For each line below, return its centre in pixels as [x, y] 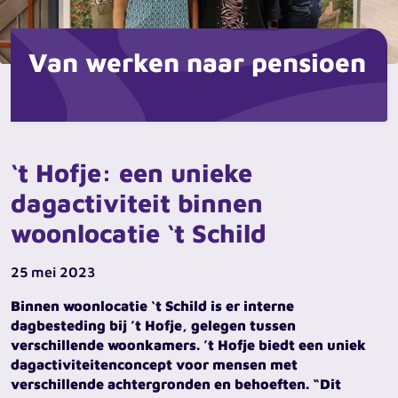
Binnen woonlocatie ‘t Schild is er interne [152, 306]
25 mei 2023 [53, 272]
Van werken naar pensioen [197, 62]
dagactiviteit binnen [137, 203]
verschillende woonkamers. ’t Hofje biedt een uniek [188, 345]
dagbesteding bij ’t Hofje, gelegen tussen [153, 325]
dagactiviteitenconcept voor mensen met [154, 364]
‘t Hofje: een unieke [131, 172]
